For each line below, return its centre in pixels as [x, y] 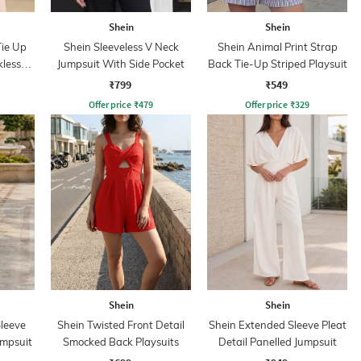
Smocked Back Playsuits [121, 341]
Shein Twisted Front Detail [121, 324]
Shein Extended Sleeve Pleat [277, 324]
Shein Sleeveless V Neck [121, 46]
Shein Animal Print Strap [277, 46]
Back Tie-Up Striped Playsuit [277, 63]
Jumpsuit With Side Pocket [121, 63]
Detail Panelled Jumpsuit [277, 341]
